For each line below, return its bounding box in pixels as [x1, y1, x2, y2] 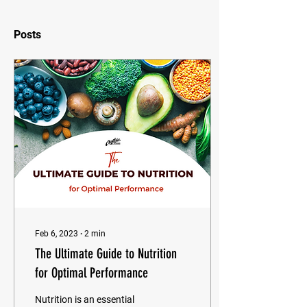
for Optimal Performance [35, 265, 148, 281]
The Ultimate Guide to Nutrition [35, 245, 177, 262]
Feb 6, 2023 [35, 229, 78, 238]
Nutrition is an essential [35, 294, 134, 305]
